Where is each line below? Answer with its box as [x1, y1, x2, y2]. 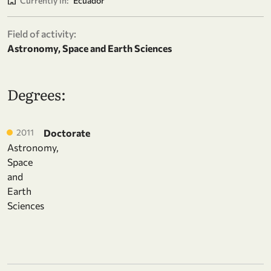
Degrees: [7, 83, 66, 105]
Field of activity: [7, 27, 76, 39]
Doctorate [44, 126, 90, 139]
